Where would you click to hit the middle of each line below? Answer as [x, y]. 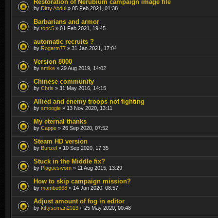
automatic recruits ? [64, 41]
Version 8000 [53, 61]
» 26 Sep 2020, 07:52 [82, 128]
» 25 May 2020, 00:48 [105, 208]
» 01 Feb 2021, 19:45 [80, 28]
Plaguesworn [56, 168]
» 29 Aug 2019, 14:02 [81, 68]
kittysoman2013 [60, 208]
